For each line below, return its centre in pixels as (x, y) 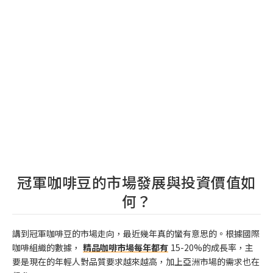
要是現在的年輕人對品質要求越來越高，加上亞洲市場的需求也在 (136, 262)
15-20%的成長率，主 (212, 248)
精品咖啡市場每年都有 (126, 248)
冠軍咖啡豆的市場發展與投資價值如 (136, 182)
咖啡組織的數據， (46, 248)
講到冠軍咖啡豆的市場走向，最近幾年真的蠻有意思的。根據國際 (136, 234)
